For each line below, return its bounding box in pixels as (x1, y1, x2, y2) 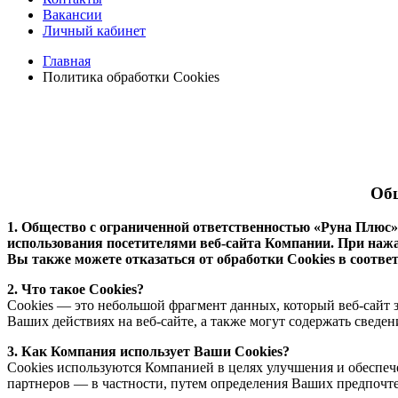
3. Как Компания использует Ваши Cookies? (7, 344, 290, 360)
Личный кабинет (43, 23, 146, 38)
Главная (43, 53, 91, 68)
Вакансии (43, 7, 102, 22)
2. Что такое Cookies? (7, 282, 144, 298)
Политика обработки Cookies (43, 69, 219, 84)
